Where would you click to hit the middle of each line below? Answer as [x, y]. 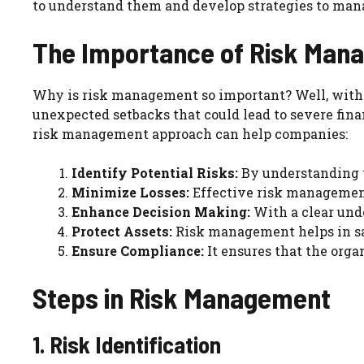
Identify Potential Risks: [155, 173]
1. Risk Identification [127, 344]
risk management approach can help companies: [190, 134]
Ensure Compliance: [138, 251]
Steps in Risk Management [182, 298]
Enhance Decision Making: [161, 212]
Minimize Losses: [130, 193]
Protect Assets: [122, 232]
